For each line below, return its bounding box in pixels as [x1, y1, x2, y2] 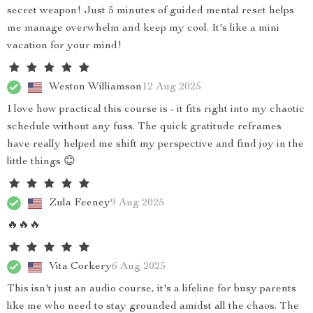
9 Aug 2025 [110, 197, 164, 209]
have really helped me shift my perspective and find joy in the [7, 139, 304, 150]
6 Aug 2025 [112, 261, 166, 272]
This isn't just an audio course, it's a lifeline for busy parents [7, 284, 296, 295]
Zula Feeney [49, 197, 110, 209]
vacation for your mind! [7, 41, 122, 52]
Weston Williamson [49, 81, 142, 93]
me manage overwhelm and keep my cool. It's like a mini [7, 23, 279, 34]
